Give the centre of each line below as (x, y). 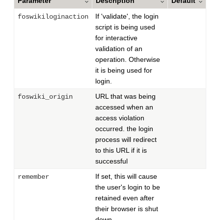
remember (33, 177)
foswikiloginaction (53, 16)
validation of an (119, 48)
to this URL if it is (121, 150)
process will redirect (126, 139)
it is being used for (124, 70)
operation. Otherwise (128, 59)
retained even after (125, 198)
